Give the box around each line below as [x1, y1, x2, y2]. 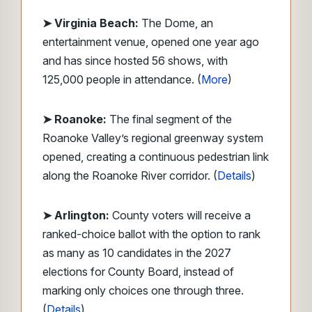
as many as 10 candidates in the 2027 [42, 246, 231, 260]
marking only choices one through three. [42, 283, 244, 297]
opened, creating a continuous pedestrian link [42, 150, 269, 164]
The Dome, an [139, 16, 213, 30]
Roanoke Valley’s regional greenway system [42, 131, 263, 145]
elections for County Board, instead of [42, 265, 234, 279]
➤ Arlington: [42, 208, 109, 222]
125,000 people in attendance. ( [42, 72, 201, 86]
